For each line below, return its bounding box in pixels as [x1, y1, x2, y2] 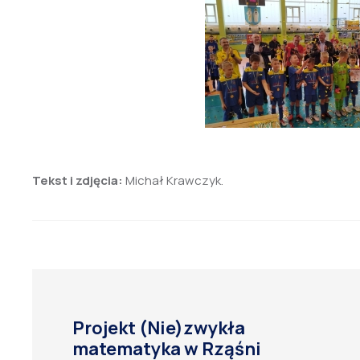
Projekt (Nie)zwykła [72, 316, 245, 340]
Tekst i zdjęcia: [32, 172, 123, 189]
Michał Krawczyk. [123, 172, 223, 189]
